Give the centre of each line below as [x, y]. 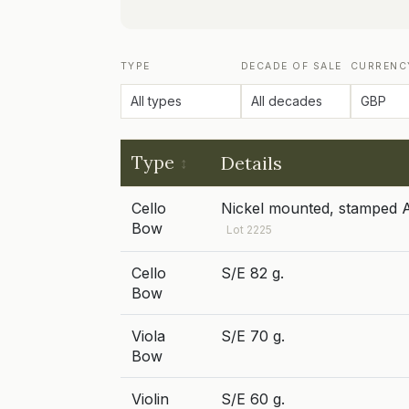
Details [252, 163]
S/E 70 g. [253, 336]
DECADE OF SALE [292, 66]
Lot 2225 [249, 230]
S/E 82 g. [252, 273]
